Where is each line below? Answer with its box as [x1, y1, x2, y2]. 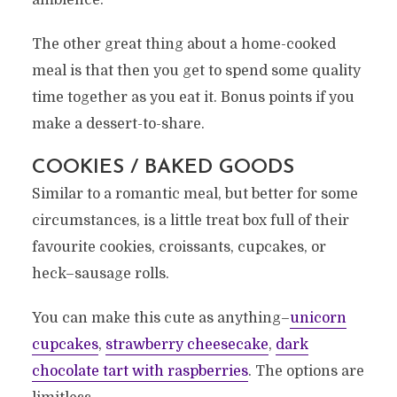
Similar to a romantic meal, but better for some [31, 186, 358, 203]
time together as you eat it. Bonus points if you [31, 90, 354, 106]
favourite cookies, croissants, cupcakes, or [31, 239, 326, 256]
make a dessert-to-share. [31, 116, 205, 133]
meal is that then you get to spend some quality [31, 63, 361, 80]
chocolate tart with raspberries [31, 363, 248, 380]
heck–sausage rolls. [31, 266, 169, 283]
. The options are [247, 363, 364, 380]
